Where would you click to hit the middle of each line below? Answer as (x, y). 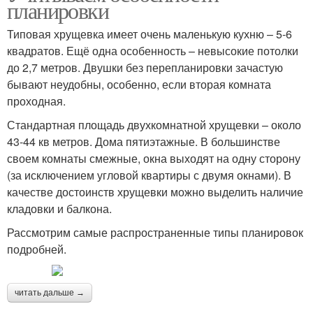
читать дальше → (50, 293)
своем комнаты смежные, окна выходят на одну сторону (154, 158)
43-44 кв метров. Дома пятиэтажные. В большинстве (144, 141)
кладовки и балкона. (59, 209)
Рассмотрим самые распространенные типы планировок (155, 232)
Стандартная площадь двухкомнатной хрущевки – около (154, 125)
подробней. (37, 249)
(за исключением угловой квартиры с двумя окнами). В (149, 175)
